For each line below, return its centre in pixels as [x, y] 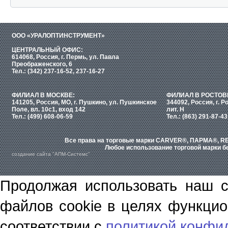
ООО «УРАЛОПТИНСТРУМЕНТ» [58, 36]
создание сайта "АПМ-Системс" [51, 154]
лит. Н [175, 109]
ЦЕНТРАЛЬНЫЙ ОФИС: [47, 50]
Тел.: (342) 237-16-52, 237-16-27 [58, 71]
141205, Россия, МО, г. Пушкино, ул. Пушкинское [84, 102]
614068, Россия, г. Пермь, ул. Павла [65, 57]
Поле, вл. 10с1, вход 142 [49, 109]
